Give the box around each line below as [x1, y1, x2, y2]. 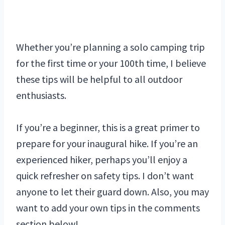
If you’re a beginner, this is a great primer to [16, 121, 200, 134]
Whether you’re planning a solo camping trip [16, 41, 205, 54]
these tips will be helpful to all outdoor [16, 73, 182, 86]
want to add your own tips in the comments [16, 201, 200, 214]
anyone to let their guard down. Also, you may [16, 185, 209, 198]
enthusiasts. [16, 89, 66, 102]
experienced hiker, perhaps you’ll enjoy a [16, 153, 187, 166]
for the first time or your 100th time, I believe [16, 57, 206, 70]
